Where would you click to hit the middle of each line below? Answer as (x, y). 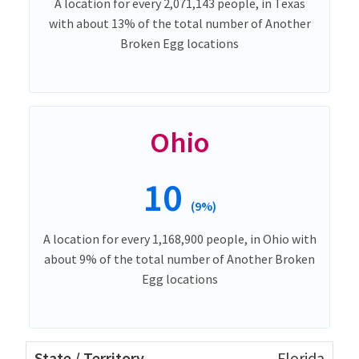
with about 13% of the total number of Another (179, 23)
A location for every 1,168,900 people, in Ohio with (179, 238)
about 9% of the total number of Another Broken (179, 258)
